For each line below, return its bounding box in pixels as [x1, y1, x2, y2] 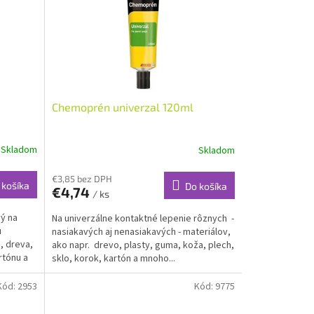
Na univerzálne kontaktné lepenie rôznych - [51, 211, 234, 226]
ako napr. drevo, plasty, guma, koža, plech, [51, 238, 234, 252]
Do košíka [184, 179, 227, 192]
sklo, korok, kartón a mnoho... [51, 251, 175, 266]
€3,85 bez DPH [51, 172, 112, 184]
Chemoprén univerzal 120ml [51, 100, 193, 114]
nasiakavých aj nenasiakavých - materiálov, [51, 224, 231, 239]
